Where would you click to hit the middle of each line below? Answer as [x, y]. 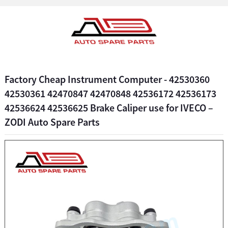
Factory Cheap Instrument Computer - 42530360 [107, 79]
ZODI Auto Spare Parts [52, 122]
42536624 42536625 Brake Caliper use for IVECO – [109, 108]
